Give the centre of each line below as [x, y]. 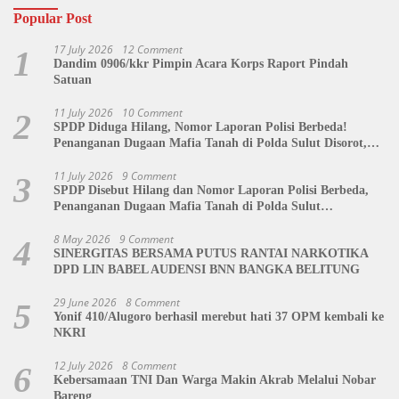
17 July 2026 [83, 49]
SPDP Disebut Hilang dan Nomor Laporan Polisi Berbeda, [211, 190]
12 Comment [152, 49]
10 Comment [152, 112]
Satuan [73, 79]
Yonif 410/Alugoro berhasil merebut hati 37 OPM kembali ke [219, 316]
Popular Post [53, 18]
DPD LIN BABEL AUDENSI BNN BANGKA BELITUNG [207, 269]
